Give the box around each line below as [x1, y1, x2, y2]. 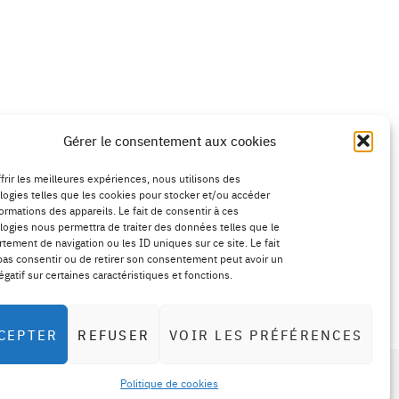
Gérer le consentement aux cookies [62, 131, 276, 150]
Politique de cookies [120, 376, 219, 390]
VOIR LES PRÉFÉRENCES [169, 324, 362, 344]
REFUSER [77, 324, 150, 344]
